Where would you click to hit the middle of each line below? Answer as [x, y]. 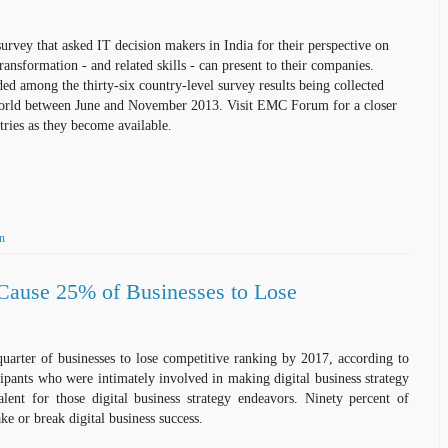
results [277, 84]
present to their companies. [296, 64]
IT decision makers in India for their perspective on [241, 44]
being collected [339, 84]
